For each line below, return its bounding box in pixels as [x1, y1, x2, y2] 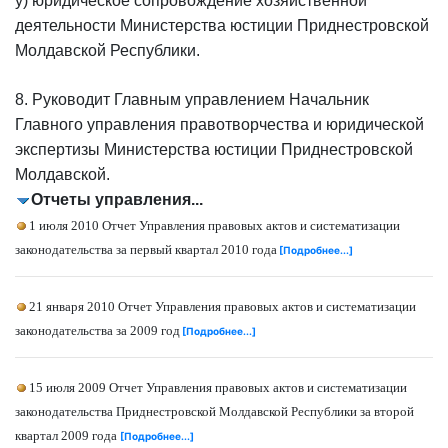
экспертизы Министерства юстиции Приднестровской [15, 141, 413, 158]
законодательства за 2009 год [15, 323, 180, 338]
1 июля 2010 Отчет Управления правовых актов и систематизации [29, 218, 400, 233]
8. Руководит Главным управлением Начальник [15, 91, 369, 108]
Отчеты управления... [31, 191, 203, 208]
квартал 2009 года [15, 428, 120, 443]
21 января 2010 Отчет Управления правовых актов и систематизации [29, 299, 416, 314]
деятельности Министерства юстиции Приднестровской [15, 17, 429, 34]
